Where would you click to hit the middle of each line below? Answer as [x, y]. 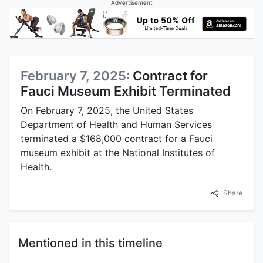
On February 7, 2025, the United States [107, 111]
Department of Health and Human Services [116, 125]
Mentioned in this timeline [90, 243]
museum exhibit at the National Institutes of [118, 153]
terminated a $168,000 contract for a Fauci [117, 139]
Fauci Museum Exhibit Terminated [126, 91]
